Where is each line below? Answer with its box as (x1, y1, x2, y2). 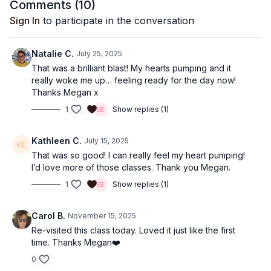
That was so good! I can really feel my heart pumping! (31, 150, 245, 160)
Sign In (10, 15, 40, 27)
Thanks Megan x (31, 87, 99, 97)
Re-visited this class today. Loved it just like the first (31, 225, 235, 235)
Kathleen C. (31, 135, 82, 146)
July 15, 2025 (84, 136, 129, 145)
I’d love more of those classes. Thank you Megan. (31, 162, 230, 172)
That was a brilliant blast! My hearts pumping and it (31, 63, 231, 73)
